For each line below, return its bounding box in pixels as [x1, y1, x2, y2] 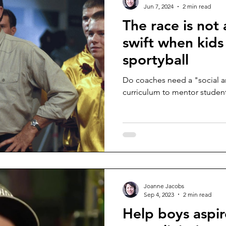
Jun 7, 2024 [144, 3, 174, 10]
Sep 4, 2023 [144, 190, 174, 198]
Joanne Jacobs [144, 182, 184, 190]
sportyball [123, 51, 189, 68]
